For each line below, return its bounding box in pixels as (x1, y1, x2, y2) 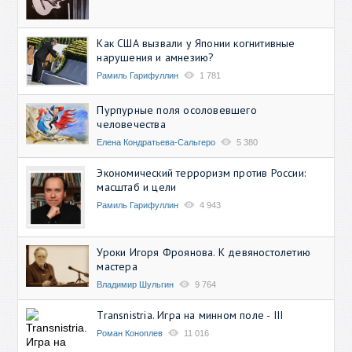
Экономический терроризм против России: (97, 165, 306, 180)
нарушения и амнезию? (97, 49, 214, 64)
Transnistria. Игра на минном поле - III (97, 307, 284, 322)
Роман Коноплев (97, 328, 163, 338)
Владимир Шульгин (97, 279, 174, 289)
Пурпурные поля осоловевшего (97, 102, 257, 117)
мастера (97, 258, 137, 273)
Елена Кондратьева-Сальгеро (97, 137, 216, 147)
